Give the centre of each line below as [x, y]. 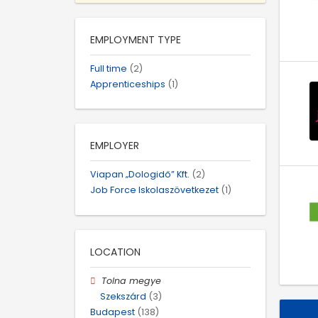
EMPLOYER [115, 146]
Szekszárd [123, 296]
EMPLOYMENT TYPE [136, 39]
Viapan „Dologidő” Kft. [140, 175]
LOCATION [115, 252]
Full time [109, 68]
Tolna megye [132, 280]
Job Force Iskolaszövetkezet [154, 190]
